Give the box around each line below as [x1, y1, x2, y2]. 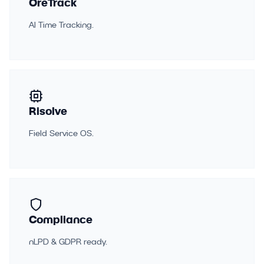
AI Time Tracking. [29, 20, 94, 29]
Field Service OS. [29, 128, 94, 138]
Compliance [29, 213, 93, 226]
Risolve [29, 105, 67, 117]
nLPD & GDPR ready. [29, 237, 107, 246]
